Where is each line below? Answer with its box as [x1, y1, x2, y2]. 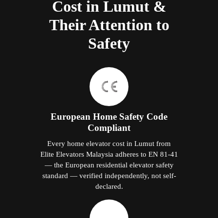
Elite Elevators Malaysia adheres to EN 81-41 [40, 149, 178, 158]
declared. [95, 182, 123, 190]
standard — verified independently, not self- [42, 171, 176, 180]
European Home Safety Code [51, 111, 167, 122]
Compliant [88, 122, 130, 133]
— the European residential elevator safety [44, 160, 174, 169]
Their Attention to [49, 16, 169, 34]
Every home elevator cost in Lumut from [47, 139, 171, 147]
